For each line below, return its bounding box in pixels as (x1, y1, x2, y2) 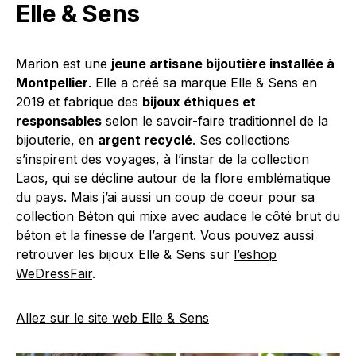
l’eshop (234, 246, 277, 263)
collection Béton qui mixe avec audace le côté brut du (16, 208, 340, 225)
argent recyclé (98, 132, 192, 149)
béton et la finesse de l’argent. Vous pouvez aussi (16, 227, 314, 244)
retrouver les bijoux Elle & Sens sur (16, 246, 234, 263)
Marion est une (16, 56, 111, 72)
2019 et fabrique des (16, 94, 142, 110)
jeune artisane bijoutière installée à (111, 56, 335, 72)
